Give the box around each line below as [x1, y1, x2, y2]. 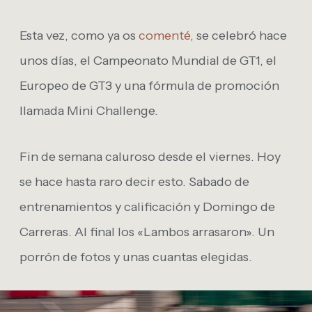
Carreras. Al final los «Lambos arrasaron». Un [19, 224, 274, 240]
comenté [139, 28, 190, 44]
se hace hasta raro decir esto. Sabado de [19, 174, 249, 190]
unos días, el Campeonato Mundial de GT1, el [19, 53, 276, 69]
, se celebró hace [190, 28, 287, 44]
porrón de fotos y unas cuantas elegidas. [19, 249, 252, 265]
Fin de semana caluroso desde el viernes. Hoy [19, 149, 281, 165]
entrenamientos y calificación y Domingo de [19, 199, 275, 215]
